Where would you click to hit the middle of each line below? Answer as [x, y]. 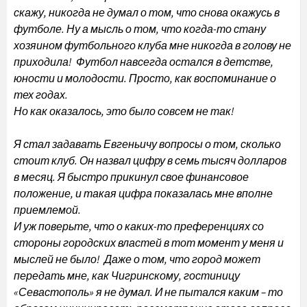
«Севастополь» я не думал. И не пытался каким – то [148, 292]
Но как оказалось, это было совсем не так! [124, 111]
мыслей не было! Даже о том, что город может [137, 259]
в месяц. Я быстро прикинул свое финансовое [131, 177]
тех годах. [41, 95]
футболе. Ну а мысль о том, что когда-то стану [140, 29]
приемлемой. [47, 210]
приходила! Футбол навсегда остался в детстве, [144, 62]
